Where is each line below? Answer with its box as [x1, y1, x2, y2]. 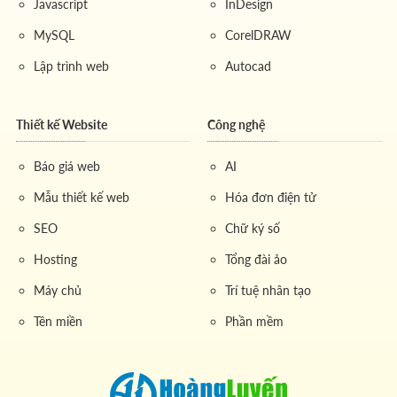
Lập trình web [33, 58, 109, 74]
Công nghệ [207, 116, 265, 132]
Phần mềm [225, 313, 284, 329]
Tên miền [33, 313, 82, 329]
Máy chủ [33, 282, 82, 298]
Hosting [33, 251, 77, 267]
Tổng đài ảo [225, 251, 287, 267]
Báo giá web [33, 158, 100, 174]
